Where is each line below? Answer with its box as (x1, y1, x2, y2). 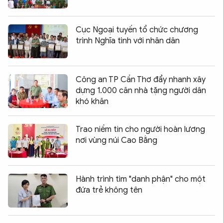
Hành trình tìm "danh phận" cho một (76, 174, 206, 184)
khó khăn (76, 96, 109, 107)
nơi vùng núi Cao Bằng (76, 135, 157, 145)
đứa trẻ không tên (76, 185, 142, 195)
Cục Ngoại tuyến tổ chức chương (76, 24, 198, 35)
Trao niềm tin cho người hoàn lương (76, 124, 205, 134)
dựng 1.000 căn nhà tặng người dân (76, 85, 206, 96)
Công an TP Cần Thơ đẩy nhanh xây (76, 74, 206, 85)
